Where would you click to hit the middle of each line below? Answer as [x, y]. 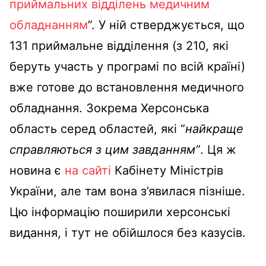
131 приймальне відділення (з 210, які [119, 46]
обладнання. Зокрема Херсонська [109, 108]
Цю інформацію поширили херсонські [120, 212]
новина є [37, 170]
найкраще [214, 129]
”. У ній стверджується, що [166, 25]
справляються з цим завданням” [105, 150]
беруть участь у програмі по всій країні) [127, 66]
